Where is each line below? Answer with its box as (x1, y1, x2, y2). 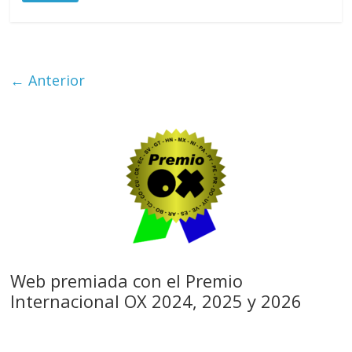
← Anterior (10, 70, 86, 90)
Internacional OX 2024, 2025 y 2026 (10, 288, 302, 313)
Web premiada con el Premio (10, 268, 244, 292)
